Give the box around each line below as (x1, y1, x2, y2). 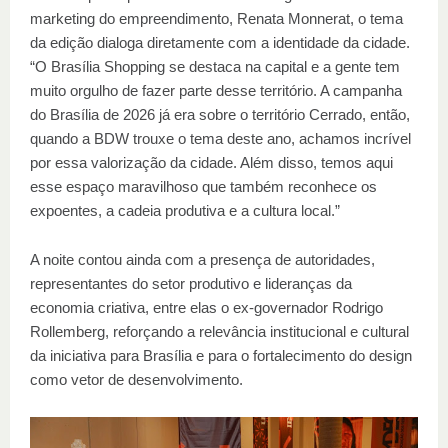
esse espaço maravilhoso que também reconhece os (30, 178, 377, 195)
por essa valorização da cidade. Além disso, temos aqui (30, 154, 393, 171)
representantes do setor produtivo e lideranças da (30, 275, 352, 292)
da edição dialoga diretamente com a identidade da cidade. (30, 34, 410, 51)
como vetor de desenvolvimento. (30, 371, 243, 388)
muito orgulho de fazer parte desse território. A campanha (30, 82, 402, 99)
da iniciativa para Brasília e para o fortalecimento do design (30, 347, 412, 364)
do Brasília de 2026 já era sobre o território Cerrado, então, (30, 106, 410, 123)
